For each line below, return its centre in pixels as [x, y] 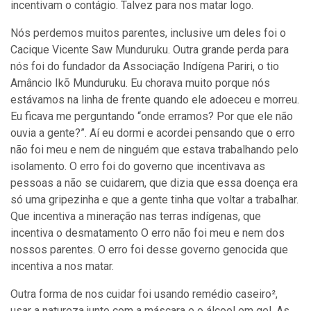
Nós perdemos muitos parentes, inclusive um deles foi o [148, 33]
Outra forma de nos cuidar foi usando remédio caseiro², [144, 294]
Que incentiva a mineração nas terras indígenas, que [136, 216]
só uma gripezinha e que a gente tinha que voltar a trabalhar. [154, 200]
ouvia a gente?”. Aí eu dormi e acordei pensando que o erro [153, 133]
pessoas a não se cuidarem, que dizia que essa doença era [154, 183]
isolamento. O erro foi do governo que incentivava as [138, 166]
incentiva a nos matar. [62, 266]
